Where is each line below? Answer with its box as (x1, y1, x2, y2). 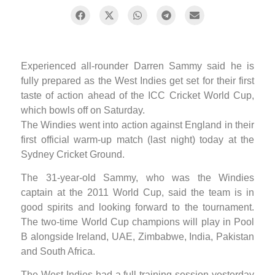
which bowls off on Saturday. (21, 104, 145, 115)
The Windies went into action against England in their (21, 119, 254, 130)
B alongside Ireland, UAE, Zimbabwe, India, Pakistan (21, 231, 254, 242)
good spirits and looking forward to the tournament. (21, 201, 254, 212)
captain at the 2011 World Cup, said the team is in (21, 187, 254, 198)
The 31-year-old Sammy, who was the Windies (21, 172, 254, 183)
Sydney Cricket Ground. (21, 149, 125, 160)
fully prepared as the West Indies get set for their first (21, 75, 254, 86)
